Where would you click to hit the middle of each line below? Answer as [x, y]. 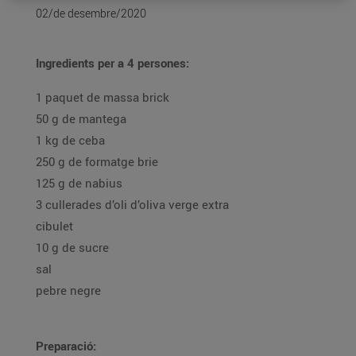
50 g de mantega [81, 118]
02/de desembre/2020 [91, 13]
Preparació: [66, 346]
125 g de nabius [79, 183]
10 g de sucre [94, 247]
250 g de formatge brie [97, 161]
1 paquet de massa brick [103, 97]
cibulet [54, 226]
